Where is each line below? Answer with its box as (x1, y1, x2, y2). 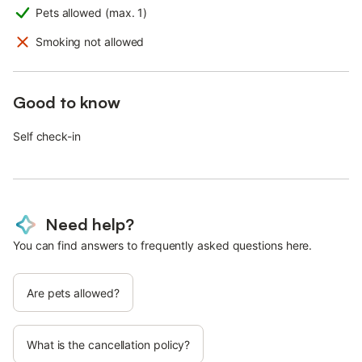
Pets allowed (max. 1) (36, 5, 148, 19)
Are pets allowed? (27, 285, 120, 300)
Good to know (13, 91, 120, 112)
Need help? (45, 213, 134, 234)
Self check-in (13, 128, 81, 143)
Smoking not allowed (36, 34, 145, 48)
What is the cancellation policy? (27, 337, 191, 351)
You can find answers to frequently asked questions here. (13, 238, 313, 252)
